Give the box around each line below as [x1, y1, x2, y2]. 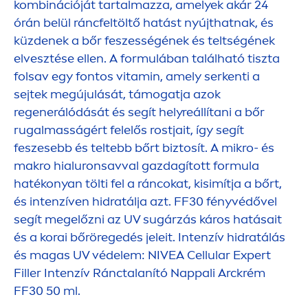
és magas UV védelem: [14, 247, 148, 263]
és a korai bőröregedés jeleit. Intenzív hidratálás [14, 229, 285, 245]
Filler [14, 265, 41, 280]
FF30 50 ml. [14, 283, 80, 298]
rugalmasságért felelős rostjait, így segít [14, 122, 244, 137]
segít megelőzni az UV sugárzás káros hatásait [14, 211, 282, 227]
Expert [230, 247, 271, 263]
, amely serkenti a [160, 68, 260, 84]
